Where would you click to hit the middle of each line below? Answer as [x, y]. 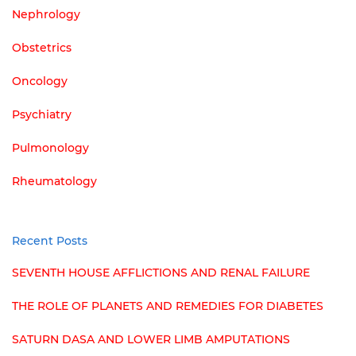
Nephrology [46, 15]
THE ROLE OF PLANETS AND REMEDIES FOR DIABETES [168, 306]
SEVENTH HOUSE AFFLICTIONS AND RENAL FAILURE [161, 273]
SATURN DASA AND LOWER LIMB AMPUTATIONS [151, 340]
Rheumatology [54, 182]
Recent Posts [50, 241]
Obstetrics [42, 48]
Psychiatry [42, 115]
